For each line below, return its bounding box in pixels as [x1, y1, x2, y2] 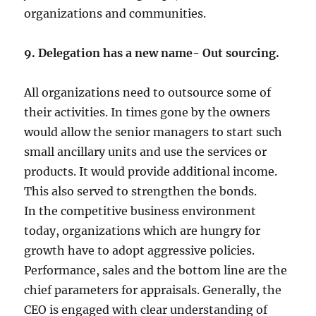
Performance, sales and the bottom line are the [24, 262, 288, 277]
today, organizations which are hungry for [24, 223, 261, 238]
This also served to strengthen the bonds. [24, 183, 257, 198]
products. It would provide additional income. [24, 164, 278, 178]
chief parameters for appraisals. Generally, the [24, 282, 282, 297]
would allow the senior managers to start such [24, 124, 283, 139]
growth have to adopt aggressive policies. [24, 243, 255, 257]
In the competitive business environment [24, 203, 257, 218]
